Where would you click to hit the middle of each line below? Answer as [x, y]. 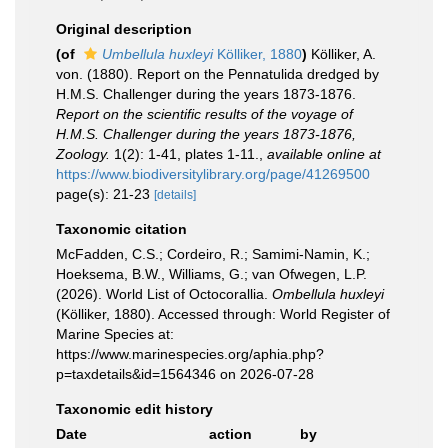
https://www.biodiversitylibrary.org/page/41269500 [213, 174]
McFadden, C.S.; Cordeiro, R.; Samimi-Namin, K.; [213, 254]
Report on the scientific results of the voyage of [204, 114]
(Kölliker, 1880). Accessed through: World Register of [223, 314]
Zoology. [83, 154]
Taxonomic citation [121, 229]
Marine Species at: [115, 334]
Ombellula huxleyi [328, 294]
